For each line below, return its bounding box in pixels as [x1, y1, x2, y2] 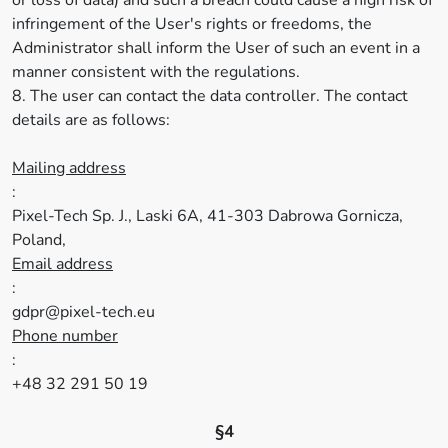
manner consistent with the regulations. [12, 61, 300, 83]
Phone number [12, 325, 118, 347]
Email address [12, 253, 113, 275]
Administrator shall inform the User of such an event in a [12, 37, 420, 59]
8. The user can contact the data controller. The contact [12, 85, 408, 107]
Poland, [12, 229, 66, 251]
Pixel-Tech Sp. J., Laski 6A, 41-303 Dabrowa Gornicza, [12, 205, 403, 227]
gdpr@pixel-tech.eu [12, 301, 155, 323]
